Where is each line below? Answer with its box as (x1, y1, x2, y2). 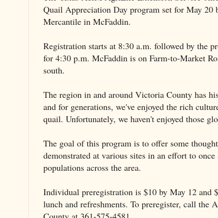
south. (43, 64, 65, 76)
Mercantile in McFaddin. (43, 15, 131, 27)
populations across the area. (43, 161, 141, 173)
